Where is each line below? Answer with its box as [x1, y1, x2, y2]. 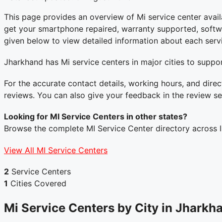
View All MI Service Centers [4, 145, 108, 155]
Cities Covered [8, 178, 66, 188]
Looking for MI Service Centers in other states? [4, 111, 187, 122]
